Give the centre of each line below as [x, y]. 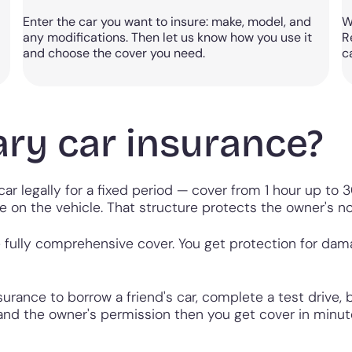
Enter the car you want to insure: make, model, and [167, 22]
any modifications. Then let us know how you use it [168, 38]
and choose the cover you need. [114, 53]
